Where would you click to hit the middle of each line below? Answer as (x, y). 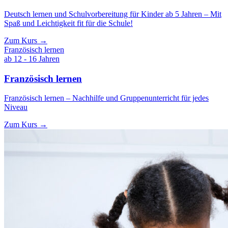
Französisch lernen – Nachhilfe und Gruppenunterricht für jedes (106, 98)
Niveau (16, 107)
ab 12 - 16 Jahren (32, 59)
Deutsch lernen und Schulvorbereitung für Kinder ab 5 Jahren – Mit (113, 14)
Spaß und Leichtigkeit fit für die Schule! (68, 23)
